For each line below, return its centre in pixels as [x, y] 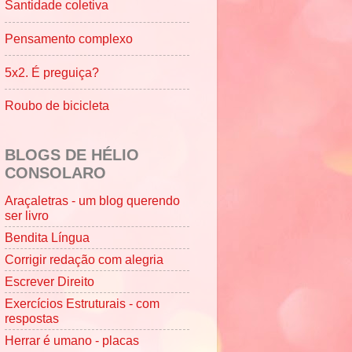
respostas [32, 319]
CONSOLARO [55, 172]
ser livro [27, 215]
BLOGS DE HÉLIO [72, 154]
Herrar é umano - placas [72, 341]
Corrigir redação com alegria [84, 259]
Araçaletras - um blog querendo [92, 200]
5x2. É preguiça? [52, 72]
